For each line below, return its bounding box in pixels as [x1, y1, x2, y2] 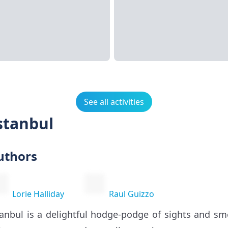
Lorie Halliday [12, 188, 64, 199]
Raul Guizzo [109, 188, 154, 199]
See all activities [84, 96, 144, 107]
